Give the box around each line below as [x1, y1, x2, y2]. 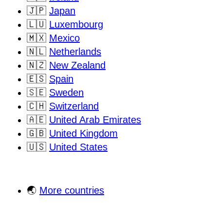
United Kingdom [49, 127, 118, 139]
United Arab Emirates [49, 114, 141, 125]
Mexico [49, 32, 80, 43]
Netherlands [49, 46, 101, 57]
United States [49, 141, 108, 152]
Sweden [49, 87, 84, 98]
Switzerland [49, 100, 99, 111]
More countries [39, 184, 104, 196]
